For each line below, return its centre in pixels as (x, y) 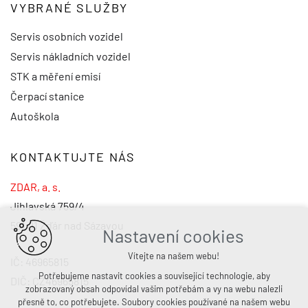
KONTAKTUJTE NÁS (73, 156)
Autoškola (35, 115)
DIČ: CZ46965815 (49, 280)
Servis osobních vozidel (67, 36)
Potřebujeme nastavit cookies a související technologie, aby (154, 276)
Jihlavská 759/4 (47, 206)
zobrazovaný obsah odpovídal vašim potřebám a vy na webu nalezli (154, 289)
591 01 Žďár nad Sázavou (67, 225)
